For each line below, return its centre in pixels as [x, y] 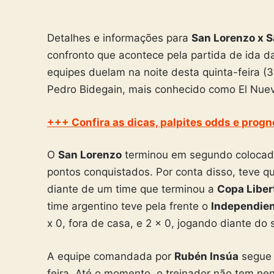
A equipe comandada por [111, 256]
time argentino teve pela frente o [129, 206]
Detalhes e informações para [119, 38]
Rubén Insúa [206, 256]
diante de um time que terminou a [132, 189]
